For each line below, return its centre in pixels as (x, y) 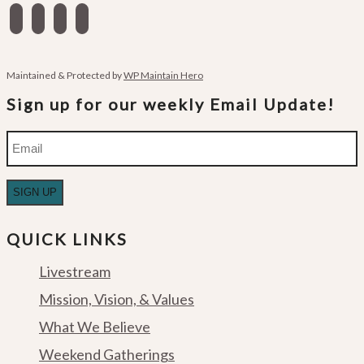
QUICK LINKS (67, 239)
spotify (97, 17)
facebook (39, 17)
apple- (73, 17)
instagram (63, 17)
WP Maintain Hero (163, 76)
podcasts (82, 43)
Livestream (75, 272)
